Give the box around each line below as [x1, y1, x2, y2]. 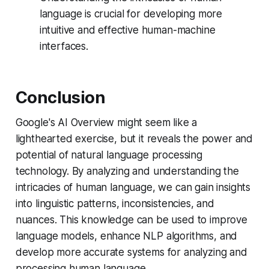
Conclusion [15, 87, 106, 107]
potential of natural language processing [15, 148, 202, 161]
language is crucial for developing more [39, 7, 223, 20]
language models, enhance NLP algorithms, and [15, 229, 238, 242]
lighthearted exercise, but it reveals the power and [15, 132, 253, 145]
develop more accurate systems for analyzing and [15, 246, 247, 258]
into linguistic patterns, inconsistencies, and [15, 197, 214, 210]
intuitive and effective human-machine [39, 23, 216, 36]
